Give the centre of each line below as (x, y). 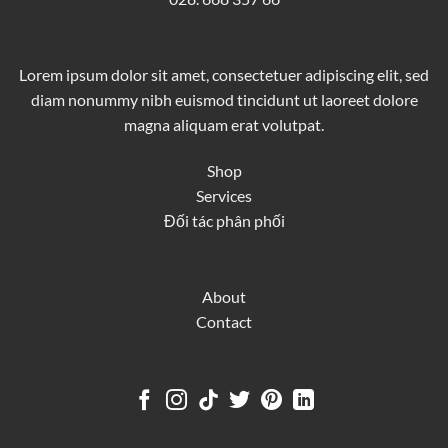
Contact (224, 321)
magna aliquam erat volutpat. (224, 125)
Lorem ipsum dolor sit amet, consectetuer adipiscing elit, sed (224, 75)
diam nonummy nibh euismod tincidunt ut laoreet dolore (224, 100)
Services (224, 196)
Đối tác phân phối (224, 221)
